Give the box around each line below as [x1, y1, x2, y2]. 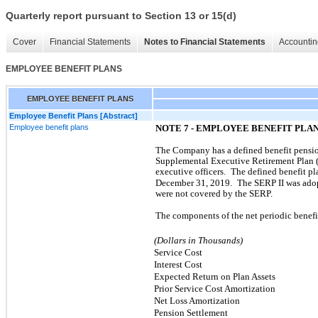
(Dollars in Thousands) [154, 234, 243, 246]
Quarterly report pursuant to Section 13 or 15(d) [6, 10, 236, 22]
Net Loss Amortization [154, 295, 240, 306]
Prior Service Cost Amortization [154, 283, 275, 294]
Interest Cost [154, 258, 202, 270]
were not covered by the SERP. [155, 187, 273, 199]
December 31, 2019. [155, 177, 232, 188]
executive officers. [155, 165, 226, 177]
